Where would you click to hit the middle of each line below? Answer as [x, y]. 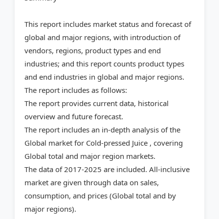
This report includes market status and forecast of [108, 24]
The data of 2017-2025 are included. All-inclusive [107, 169]
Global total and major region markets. [90, 156]
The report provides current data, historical [97, 103]
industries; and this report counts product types [104, 64]
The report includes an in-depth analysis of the [102, 130]
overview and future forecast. [74, 117]
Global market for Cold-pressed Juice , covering [104, 143]
